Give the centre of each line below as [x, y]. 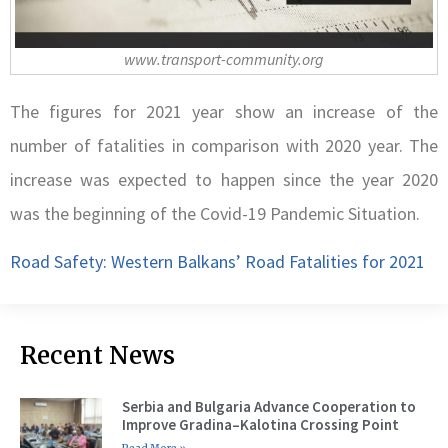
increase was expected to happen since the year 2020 [224, 179]
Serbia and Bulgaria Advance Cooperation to [268, 406]
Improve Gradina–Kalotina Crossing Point [260, 424]
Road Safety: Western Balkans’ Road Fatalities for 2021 [217, 262]
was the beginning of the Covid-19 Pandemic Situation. [215, 213]
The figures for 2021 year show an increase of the [224, 111]
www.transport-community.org [224, 58]
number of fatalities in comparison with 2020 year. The [224, 145]
